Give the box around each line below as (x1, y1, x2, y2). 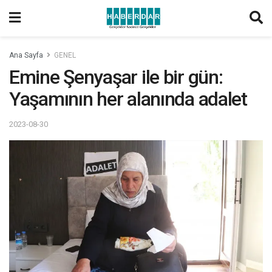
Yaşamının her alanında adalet (9, 87, 247, 110)
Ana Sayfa (9, 51, 43, 59)
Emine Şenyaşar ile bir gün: (9, 66, 223, 89)
